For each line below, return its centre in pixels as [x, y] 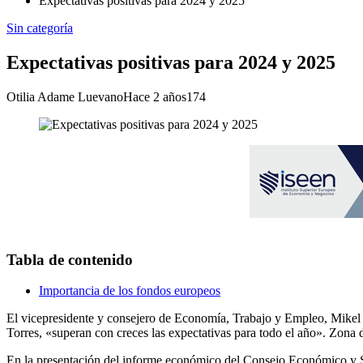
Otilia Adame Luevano [65, 96]
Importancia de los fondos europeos [130, 291]
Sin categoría [40, 28]
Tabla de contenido [70, 259]
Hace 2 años [155, 96]
